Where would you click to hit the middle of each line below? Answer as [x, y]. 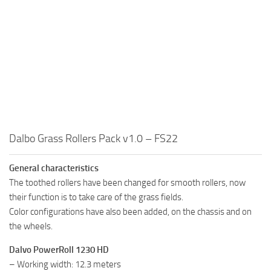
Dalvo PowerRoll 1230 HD [59, 250]
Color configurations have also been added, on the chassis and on [130, 212]
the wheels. [31, 227]
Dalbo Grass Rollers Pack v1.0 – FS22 [93, 139]
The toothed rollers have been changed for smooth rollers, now [127, 183]
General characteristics [54, 168]
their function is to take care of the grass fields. [96, 198]
